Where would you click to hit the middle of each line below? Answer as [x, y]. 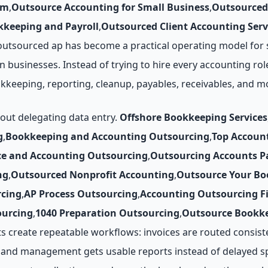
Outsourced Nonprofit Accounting [92, 175]
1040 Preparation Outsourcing [107, 213]
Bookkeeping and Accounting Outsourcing [107, 136]
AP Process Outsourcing [81, 194]
